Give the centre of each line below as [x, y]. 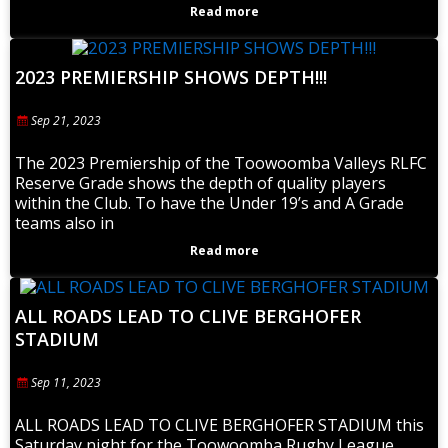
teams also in [64, 223]
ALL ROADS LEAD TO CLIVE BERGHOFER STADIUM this [219, 425]
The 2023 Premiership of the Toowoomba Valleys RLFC [221, 163]
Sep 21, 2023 [64, 121]
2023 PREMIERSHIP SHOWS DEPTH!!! [171, 77]
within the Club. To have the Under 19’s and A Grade [209, 203]
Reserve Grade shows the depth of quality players [200, 183]
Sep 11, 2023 [64, 383]
